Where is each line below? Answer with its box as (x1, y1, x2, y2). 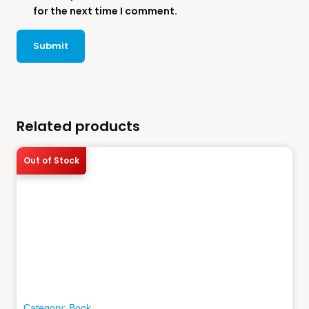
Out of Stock (23, 154, 79, 166)
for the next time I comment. (33, 3, 177, 18)
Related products (17, 116, 140, 136)
